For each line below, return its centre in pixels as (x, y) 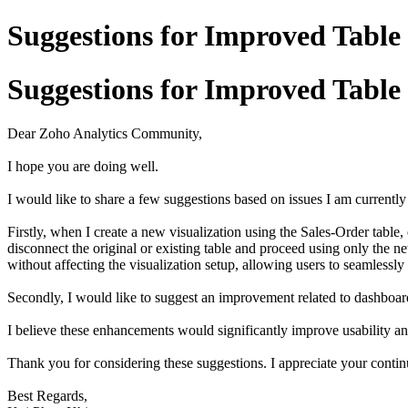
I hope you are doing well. (83, 167)
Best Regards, (47, 396)
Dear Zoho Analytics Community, (105, 134)
